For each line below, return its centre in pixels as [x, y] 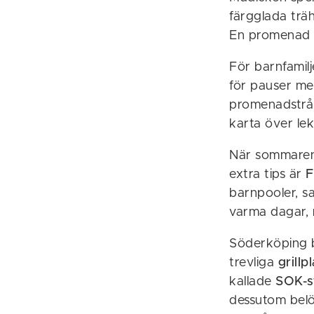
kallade [252, 281]
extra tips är [267, 174]
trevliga [254, 262]
